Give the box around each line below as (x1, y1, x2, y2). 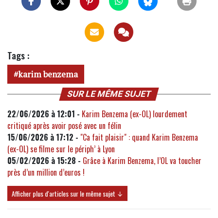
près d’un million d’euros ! (7, 166, 85, 179)
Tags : (7, 48, 29, 63)
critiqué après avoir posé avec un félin (7, 120, 121, 132)
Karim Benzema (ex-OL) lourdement (82, 108, 187, 120)
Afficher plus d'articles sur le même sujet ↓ (12, 188, 123, 199)
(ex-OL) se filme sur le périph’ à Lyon (7, 143, 117, 155)
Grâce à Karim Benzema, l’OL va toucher (83, 155, 201, 167)
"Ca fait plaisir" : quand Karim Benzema (80, 131, 198, 144)
